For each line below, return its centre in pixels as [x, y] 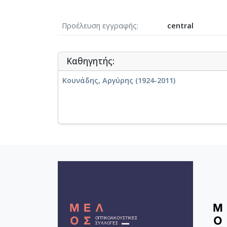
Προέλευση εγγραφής [99, 25]
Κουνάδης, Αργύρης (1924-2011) [119, 80]
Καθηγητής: [90, 61]
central [180, 25]
